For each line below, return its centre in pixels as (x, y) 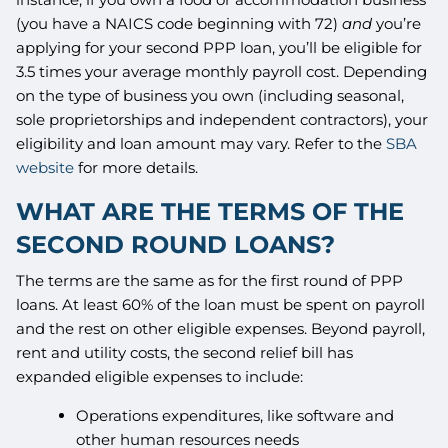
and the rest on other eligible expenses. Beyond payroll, (221, 328)
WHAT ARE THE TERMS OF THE (210, 212)
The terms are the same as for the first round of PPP (210, 280)
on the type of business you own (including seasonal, (210, 96)
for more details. (138, 168)
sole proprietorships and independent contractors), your (222, 120)
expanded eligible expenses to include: (160, 376)
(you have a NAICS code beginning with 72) (179, 24)
